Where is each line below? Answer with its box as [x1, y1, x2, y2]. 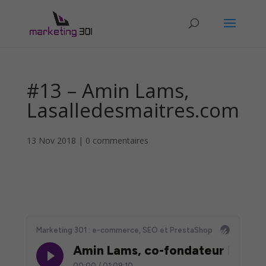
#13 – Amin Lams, [26, 77, 189, 104]
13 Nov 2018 [26, 135, 76, 146]
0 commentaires [85, 135, 148, 146]
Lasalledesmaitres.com [26, 97, 239, 123]
